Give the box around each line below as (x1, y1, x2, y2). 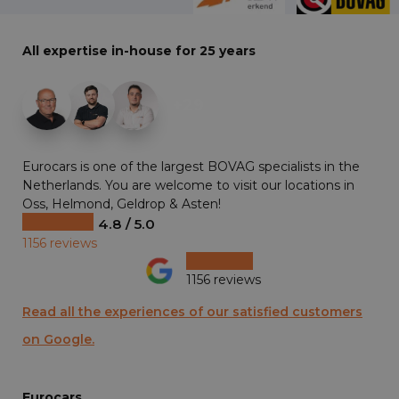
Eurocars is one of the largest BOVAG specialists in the (22, 158, 360, 175)
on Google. (22, 330, 94, 347)
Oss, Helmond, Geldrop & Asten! (22, 195, 221, 212)
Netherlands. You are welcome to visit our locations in (22, 176, 354, 193)
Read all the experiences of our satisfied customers (22, 303, 362, 320)
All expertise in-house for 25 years (22, 42, 256, 59)
